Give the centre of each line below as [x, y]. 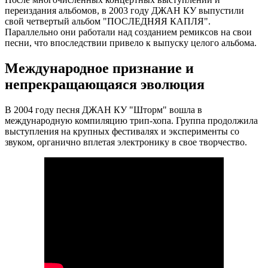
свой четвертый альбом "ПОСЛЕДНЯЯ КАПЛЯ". [108, 21]
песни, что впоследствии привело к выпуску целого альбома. [131, 42]
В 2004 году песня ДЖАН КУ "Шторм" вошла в [103, 109]
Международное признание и [99, 68]
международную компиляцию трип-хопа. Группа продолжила [131, 120]
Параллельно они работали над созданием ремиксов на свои [128, 32]
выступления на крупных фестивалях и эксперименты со [122, 131]
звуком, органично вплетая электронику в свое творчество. [126, 142]
